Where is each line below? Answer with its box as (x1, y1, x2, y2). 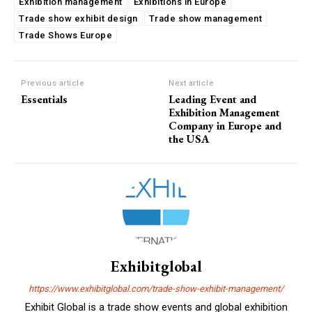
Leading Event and (169, 91, 258, 107)
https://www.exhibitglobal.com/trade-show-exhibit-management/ (29, 283, 283, 294)
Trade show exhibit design (19, 13, 138, 24)
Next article (169, 78, 214, 88)
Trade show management (148, 13, 262, 24)
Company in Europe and (169, 118, 283, 133)
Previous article (21, 78, 84, 88)
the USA (169, 131, 210, 146)
